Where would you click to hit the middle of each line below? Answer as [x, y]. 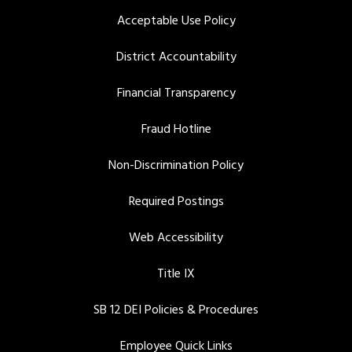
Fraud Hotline [176, 130]
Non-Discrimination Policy [176, 166]
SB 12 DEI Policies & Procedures [176, 311]
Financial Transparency [176, 94]
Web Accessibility [176, 238]
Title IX [176, 275]
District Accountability [176, 58]
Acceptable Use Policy [176, 22]
